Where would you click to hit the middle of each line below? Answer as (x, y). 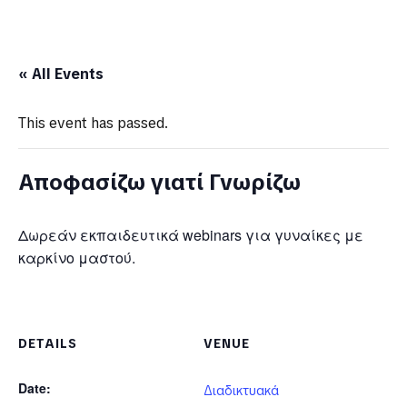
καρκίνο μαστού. (77, 258)
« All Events (61, 74)
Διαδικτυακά (241, 391)
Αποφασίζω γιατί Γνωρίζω (159, 183)
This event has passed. (93, 124)
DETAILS (48, 344)
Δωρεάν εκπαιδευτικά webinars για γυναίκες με (191, 235)
